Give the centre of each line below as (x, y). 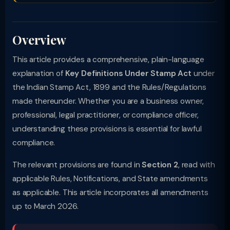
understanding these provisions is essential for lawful (107, 129)
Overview (39, 40)
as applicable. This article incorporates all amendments (110, 193)
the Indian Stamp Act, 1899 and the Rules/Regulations (109, 87)
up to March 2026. (45, 206)
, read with (197, 165)
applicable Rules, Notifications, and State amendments (110, 179)
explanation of (39, 73)
